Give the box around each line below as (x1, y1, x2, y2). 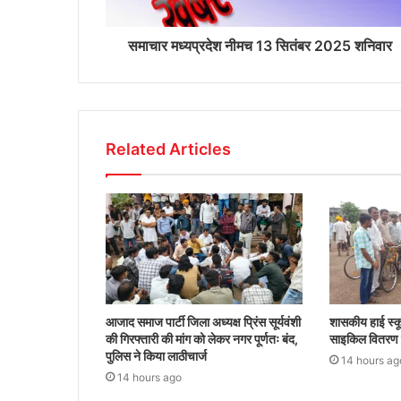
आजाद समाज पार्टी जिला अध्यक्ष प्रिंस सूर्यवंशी (106, 313, 301, 329)
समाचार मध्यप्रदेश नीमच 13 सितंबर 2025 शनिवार (128, 36, 392, 55)
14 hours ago (117, 370, 182, 384)
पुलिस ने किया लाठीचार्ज (106, 347, 209, 363)
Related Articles (106, 139, 231, 158)
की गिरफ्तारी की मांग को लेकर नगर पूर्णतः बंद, (106, 330, 298, 346)
